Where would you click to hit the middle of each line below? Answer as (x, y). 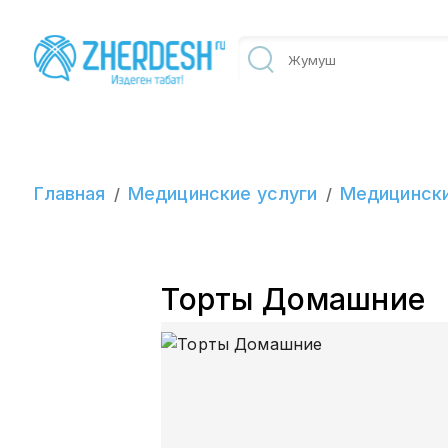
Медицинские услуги (222, 193)
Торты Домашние (293, 298)
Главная (69, 193)
